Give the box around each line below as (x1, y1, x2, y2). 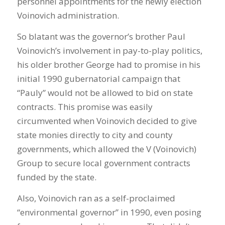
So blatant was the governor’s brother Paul (17, 31, 185, 42)
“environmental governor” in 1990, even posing (17, 206, 201, 218)
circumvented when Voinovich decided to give (17, 115, 197, 127)
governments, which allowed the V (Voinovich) (17, 143, 196, 155)
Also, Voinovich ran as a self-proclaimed (17, 192, 175, 204)
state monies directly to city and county (17, 129, 173, 141)
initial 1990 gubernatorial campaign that (17, 73, 180, 84)
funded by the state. (17, 171, 96, 183)
